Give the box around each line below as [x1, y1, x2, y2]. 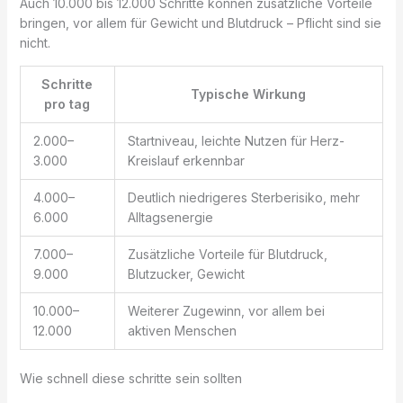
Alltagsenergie [127, 209, 213, 225]
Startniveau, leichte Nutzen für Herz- [127, 132, 345, 148]
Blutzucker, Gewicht [127, 265, 245, 282]
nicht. [19, 34, 50, 50]
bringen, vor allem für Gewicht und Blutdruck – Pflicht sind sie [19, 14, 381, 31]
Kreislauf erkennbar [127, 152, 245, 168]
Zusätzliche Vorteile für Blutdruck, [127, 246, 327, 262]
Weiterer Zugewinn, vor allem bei [127, 302, 325, 318]
